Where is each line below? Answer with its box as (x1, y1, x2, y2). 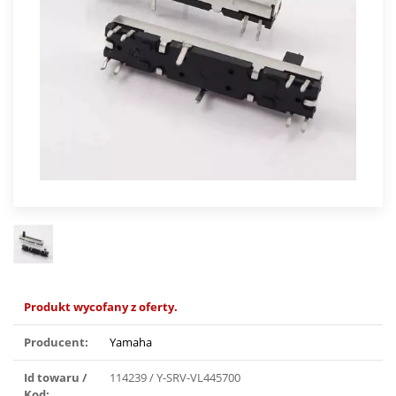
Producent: (24, 334, 88, 351)
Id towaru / (24, 369, 87, 386)
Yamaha (110, 334, 152, 351)
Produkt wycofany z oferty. (24, 299, 178, 316)
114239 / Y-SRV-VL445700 (110, 369, 240, 386)
